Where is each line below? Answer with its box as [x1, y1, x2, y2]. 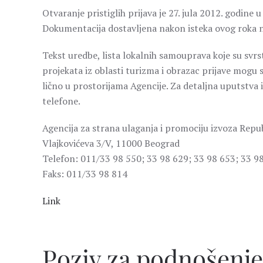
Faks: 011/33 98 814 [42, 167, 127, 180]
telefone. [42, 95, 80, 107]
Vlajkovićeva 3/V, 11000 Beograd [42, 137, 180, 150]
